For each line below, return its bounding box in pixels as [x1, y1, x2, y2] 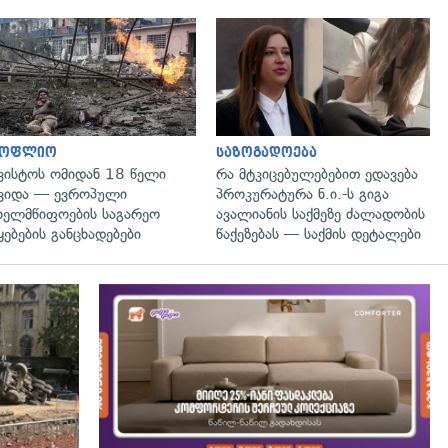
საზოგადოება [216, 144, 317, 160]
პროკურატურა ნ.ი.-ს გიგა [216, 184, 389, 203]
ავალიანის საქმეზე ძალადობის [216, 204, 425, 223]
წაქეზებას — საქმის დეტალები [216, 224, 421, 243]
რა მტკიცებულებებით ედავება [216, 164, 418, 183]
